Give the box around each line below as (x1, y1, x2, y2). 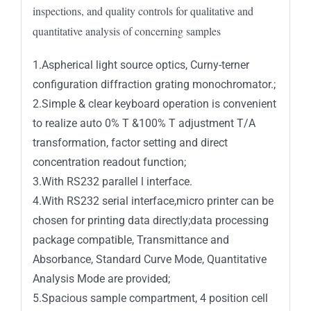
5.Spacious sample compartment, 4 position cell (32, 291, 268, 305)
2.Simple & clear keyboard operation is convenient (32, 96, 276, 110)
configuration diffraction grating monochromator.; (32, 77, 276, 91)
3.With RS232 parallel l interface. (32, 174, 192, 188)
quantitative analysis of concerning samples (32, 23, 221, 38)
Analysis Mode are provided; (32, 271, 170, 285)
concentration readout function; (32, 155, 186, 169)
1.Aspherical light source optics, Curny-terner (32, 58, 249, 72)
